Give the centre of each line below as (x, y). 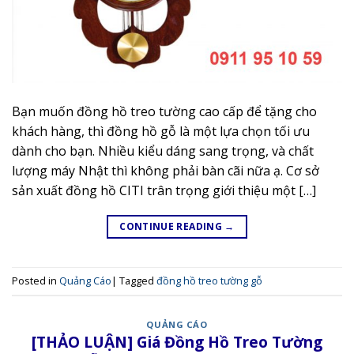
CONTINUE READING (172, 226)
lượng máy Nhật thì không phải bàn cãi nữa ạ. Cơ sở (166, 170)
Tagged (138, 281)
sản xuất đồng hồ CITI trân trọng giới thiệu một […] (164, 190)
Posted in (36, 281)
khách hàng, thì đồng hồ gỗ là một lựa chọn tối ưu (161, 131)
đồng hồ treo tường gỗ (209, 281)
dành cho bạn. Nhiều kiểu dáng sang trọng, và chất (163, 151)
